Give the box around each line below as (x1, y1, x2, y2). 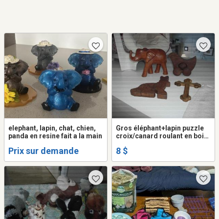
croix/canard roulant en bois (116, 132, 208, 140)
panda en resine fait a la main (8, 132, 102, 140)
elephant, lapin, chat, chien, (8, 124, 96, 132)
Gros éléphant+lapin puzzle (116, 124, 204, 132)
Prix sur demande (8, 145, 79, 156)
